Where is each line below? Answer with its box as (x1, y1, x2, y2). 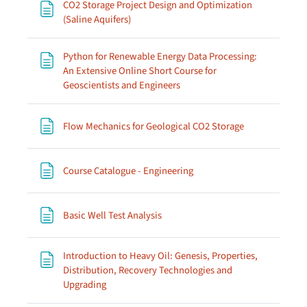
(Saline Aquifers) (63, 12, 131, 27)
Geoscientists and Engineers (63, 78, 180, 93)
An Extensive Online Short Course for (63, 64, 217, 78)
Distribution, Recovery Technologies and (63, 263, 232, 278)
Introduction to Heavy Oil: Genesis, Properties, (63, 249, 258, 263)
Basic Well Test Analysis (63, 208, 162, 223)
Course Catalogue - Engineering (63, 163, 193, 178)
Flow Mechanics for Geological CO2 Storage (63, 119, 244, 134)
